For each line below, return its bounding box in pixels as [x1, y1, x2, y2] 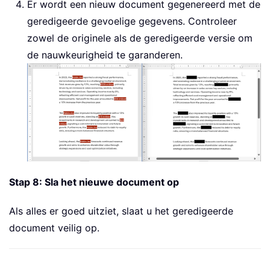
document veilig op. [9, 222, 99, 234]
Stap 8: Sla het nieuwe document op [9, 176, 179, 189]
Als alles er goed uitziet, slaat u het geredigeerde [9, 205, 233, 218]
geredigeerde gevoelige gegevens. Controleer [27, 15, 237, 28]
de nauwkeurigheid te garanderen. [27, 49, 183, 61]
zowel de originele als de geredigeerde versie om [27, 32, 253, 45]
